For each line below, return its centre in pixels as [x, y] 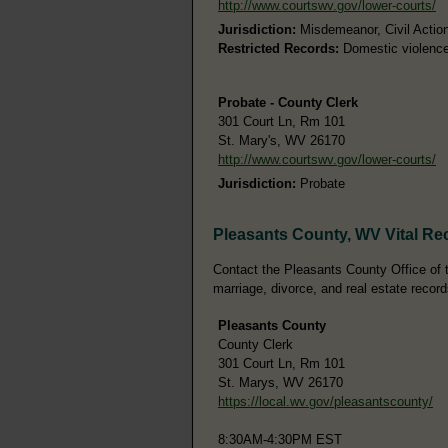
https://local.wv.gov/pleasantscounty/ [325, 401]
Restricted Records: [278, 48]
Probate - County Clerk [288, 102]
